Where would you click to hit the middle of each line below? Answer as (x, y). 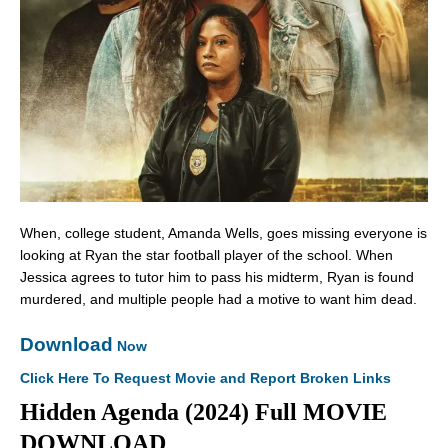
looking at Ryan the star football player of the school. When (206, 255)
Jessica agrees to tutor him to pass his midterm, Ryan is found (217, 277)
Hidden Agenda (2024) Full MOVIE (203, 412)
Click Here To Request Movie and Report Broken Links (205, 378)
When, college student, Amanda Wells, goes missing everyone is (223, 233)
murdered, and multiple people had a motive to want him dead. (218, 299)
